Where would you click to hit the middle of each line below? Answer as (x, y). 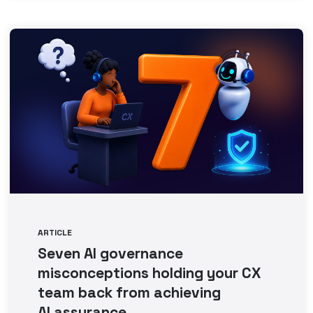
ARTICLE (55, 233)
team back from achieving (130, 292)
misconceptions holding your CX (150, 273)
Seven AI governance (111, 253)
